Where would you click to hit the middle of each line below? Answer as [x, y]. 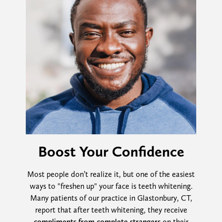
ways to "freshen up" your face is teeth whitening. [111, 186]
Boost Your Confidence [111, 151]
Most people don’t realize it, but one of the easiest [111, 174]
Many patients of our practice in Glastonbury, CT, [111, 198]
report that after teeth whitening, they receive [111, 210]
